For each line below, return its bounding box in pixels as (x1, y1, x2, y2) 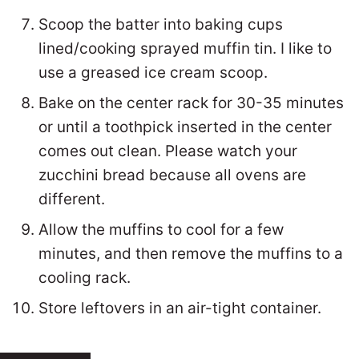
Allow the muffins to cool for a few (38, 220, 284, 239)
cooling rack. (38, 268, 135, 287)
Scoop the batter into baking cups (38, 14, 283, 34)
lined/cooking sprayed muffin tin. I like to (38, 38, 332, 58)
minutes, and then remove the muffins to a (38, 244, 343, 263)
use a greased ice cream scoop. (38, 63, 268, 82)
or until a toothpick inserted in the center (38, 117, 332, 136)
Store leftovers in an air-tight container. (38, 298, 321, 317)
